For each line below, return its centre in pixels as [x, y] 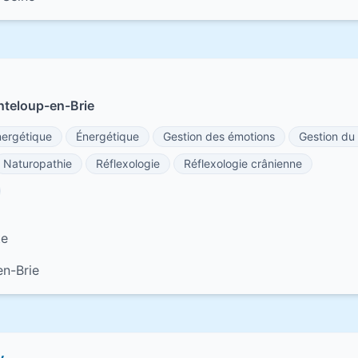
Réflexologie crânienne [243, 163]
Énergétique [107, 136]
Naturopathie [38, 163]
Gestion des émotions [219, 136]
